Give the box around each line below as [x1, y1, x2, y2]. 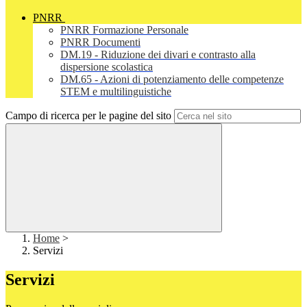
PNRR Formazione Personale [60, 24, 188, 36]
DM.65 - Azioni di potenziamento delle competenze [60, 73, 284, 86]
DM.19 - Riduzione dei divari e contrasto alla [60, 49, 256, 61]
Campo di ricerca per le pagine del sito [5, 110, 171, 122]
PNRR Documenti [60, 36, 140, 49]
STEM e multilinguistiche [60, 86, 171, 98]
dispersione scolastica [60, 61, 153, 73]
